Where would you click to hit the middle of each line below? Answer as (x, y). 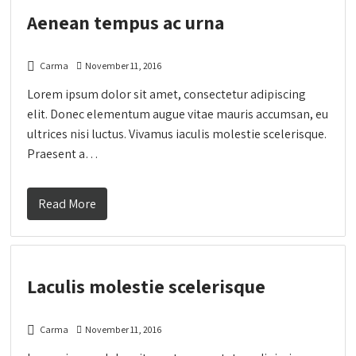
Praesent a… (63, 153)
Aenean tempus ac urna (126, 22)
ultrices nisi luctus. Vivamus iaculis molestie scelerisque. (177, 133)
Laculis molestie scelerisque (147, 286)
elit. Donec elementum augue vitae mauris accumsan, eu (178, 114)
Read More (68, 203)
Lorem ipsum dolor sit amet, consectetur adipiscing (167, 94)
